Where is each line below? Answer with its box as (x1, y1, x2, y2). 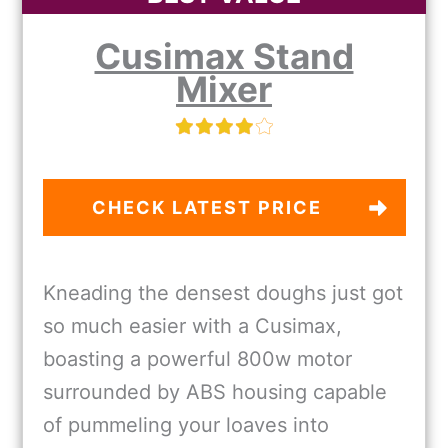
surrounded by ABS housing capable (43, 380, 387, 405)
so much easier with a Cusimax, (43, 314, 342, 339)
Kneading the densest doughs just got (43, 281, 403, 306)
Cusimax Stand (94, 35, 354, 78)
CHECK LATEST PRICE (91, 197, 322, 219)
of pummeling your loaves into (43, 413, 329, 438)
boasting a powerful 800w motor (43, 347, 352, 372)
